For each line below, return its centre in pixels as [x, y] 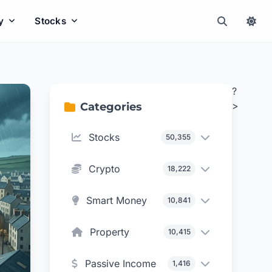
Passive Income [121, 263]
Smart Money [117, 200]
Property [110, 232]
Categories [111, 107]
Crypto [105, 169]
